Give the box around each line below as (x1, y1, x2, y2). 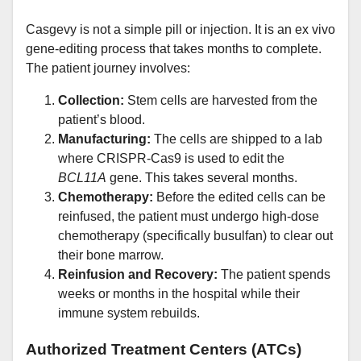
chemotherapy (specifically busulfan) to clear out (58, 229, 333, 243)
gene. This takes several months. (106, 171, 297, 185)
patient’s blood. (58, 113, 145, 127)
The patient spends (218, 268, 330, 282)
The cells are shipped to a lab (151, 132, 322, 147)
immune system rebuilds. (58, 306, 200, 321)
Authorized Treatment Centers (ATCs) (26, 341, 301, 359)
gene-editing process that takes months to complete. (26, 42, 322, 56)
